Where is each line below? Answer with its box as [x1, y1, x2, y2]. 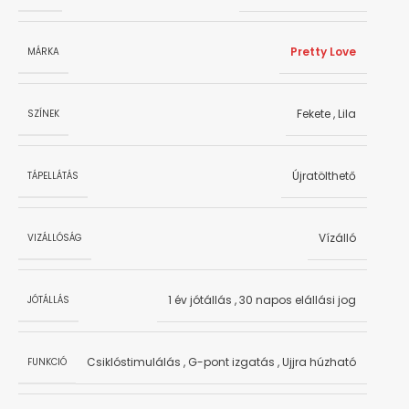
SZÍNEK [27, 106, 59, 121]
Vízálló [319, 230, 356, 246]
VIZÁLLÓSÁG [27, 230, 82, 245]
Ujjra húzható [282, 354, 356, 371]
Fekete [297, 106, 330, 122]
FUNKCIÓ [27, 354, 67, 369]
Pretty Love [290, 44, 356, 60]
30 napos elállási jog [239, 292, 356, 309]
